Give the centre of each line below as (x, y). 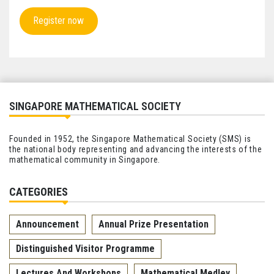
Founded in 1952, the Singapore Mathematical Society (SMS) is (131, 139)
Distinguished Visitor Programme (85, 248)
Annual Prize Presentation (154, 224)
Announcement (47, 224)
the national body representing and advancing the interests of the (136, 149)
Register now (58, 21)
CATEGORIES (39, 191)
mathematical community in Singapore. (85, 159)
